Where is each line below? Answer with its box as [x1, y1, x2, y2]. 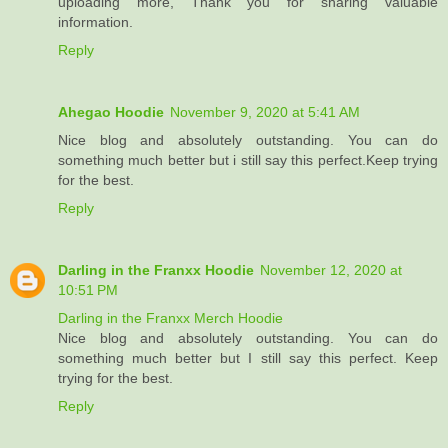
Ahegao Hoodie [58, 104, 164, 121]
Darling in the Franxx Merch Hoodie [58, 310, 283, 327]
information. [58, 14, 133, 31]
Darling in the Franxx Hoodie [58, 262, 254, 279]
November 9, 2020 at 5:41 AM [170, 104, 360, 121]
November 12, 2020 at [260, 262, 402, 279]
